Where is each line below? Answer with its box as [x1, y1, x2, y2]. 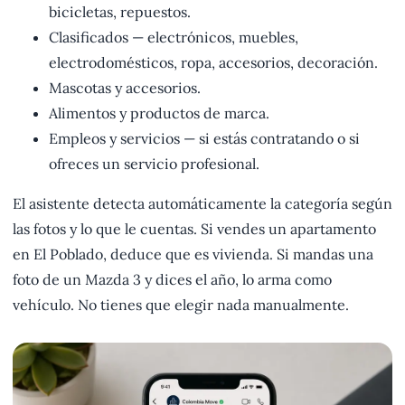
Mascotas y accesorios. [49, 79, 201, 98]
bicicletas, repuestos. [49, 3, 191, 22]
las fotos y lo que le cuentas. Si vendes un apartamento [13, 220, 376, 239]
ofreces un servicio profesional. [49, 155, 259, 174]
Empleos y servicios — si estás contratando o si [49, 129, 360, 148]
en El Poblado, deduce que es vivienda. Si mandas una [13, 245, 373, 264]
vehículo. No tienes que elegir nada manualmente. [13, 296, 349, 315]
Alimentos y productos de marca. [49, 104, 269, 123]
